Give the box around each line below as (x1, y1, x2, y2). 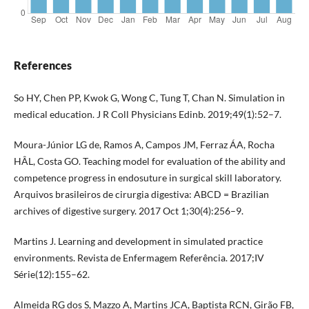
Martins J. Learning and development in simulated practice (13, 235, 263, 247)
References (13, 58, 72, 72)
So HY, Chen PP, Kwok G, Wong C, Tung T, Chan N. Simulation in (13, 91, 285, 103)
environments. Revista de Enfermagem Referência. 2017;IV (13, 251, 264, 263)
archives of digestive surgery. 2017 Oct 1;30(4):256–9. (13, 204, 243, 217)
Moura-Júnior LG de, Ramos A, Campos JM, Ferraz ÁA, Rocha (13, 138, 275, 150)
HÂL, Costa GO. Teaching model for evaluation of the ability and (13, 154, 286, 167)
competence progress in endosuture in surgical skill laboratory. (13, 171, 281, 183)
